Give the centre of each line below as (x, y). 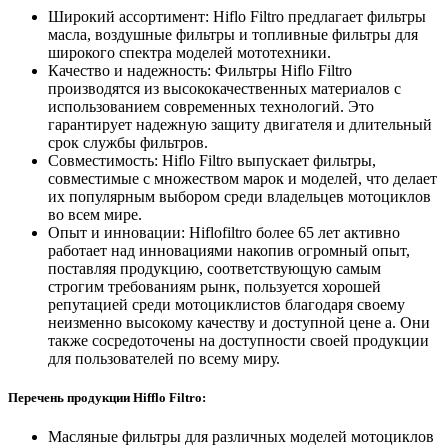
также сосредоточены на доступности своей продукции (238, 340)
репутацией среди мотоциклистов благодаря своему (226, 304)
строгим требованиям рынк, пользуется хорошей (214, 286)
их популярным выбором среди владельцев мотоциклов (239, 196)
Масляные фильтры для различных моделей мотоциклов (241, 436)
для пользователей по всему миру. (164, 358)
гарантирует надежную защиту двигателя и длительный (240, 124)
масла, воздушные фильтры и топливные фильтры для (233, 34)
